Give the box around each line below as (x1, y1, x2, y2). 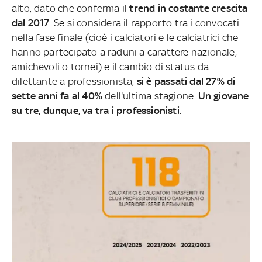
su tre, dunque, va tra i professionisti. (12, 104, 182, 116)
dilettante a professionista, (12, 75, 137, 87)
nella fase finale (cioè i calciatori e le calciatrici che (12, 31, 239, 43)
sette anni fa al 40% (12, 89, 102, 102)
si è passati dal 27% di (136, 75, 236, 87)
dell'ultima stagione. (102, 89, 198, 102)
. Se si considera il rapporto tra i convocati (49, 16, 240, 29)
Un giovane (198, 89, 249, 102)
